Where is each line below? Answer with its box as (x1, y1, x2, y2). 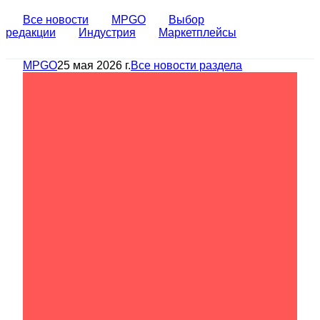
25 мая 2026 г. (57, 59, 131, 71)
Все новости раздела (131, 59, 242, 71)
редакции (6, 26, 56, 39)
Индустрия (79, 26, 136, 39)
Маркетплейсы (159, 26, 236, 39)
